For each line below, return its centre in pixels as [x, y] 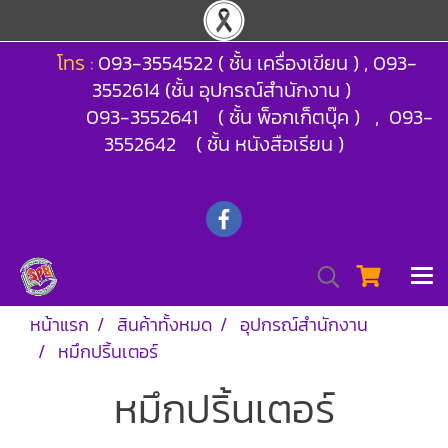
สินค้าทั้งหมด [164, 324]
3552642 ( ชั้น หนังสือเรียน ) [224, 144]
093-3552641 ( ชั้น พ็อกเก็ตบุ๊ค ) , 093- [259, 117]
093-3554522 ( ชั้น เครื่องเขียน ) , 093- [257, 63]
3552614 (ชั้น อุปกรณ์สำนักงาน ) [224, 90]
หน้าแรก [59, 324]
